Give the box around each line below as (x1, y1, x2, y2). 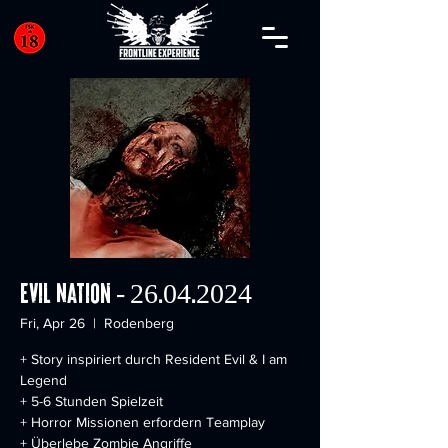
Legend (20, 372, 67, 388)
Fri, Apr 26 (20, 315, 85, 331)
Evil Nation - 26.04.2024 (20, 282, 252, 309)
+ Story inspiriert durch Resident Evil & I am (20, 351, 287, 367)
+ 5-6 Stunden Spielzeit (20, 393, 163, 409)
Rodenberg (104, 315, 174, 331)
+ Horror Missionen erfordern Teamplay (20, 414, 265, 430)
